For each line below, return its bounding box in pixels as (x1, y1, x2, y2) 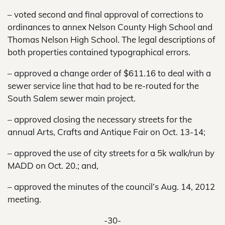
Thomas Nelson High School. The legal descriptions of (8, 34, 215, 45)
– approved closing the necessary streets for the (8, 114, 192, 125)
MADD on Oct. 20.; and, (8, 160, 98, 171)
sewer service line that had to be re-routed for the (8, 80, 199, 91)
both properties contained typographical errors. (8, 47, 190, 57)
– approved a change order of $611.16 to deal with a (8, 68, 211, 78)
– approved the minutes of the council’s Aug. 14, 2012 (8, 181, 215, 192)
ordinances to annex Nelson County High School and (8, 22, 212, 32)
